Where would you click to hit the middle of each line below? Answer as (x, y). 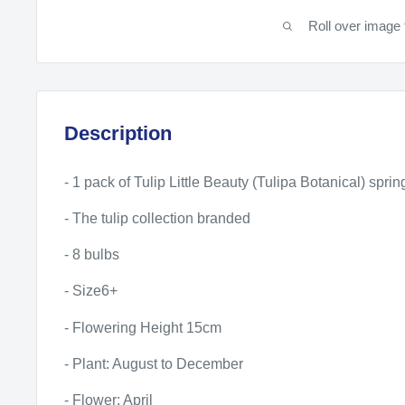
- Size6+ (91, 291)
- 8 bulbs (92, 255)
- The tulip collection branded (157, 218)
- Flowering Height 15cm (143, 327)
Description (118, 133)
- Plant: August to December (154, 363)
